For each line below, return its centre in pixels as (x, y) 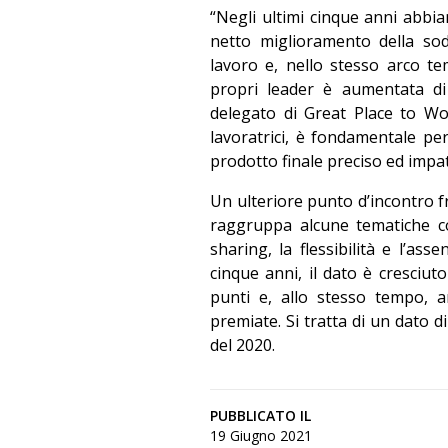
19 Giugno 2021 (261, 435)
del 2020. (242, 345)
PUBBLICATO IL (260, 415)
